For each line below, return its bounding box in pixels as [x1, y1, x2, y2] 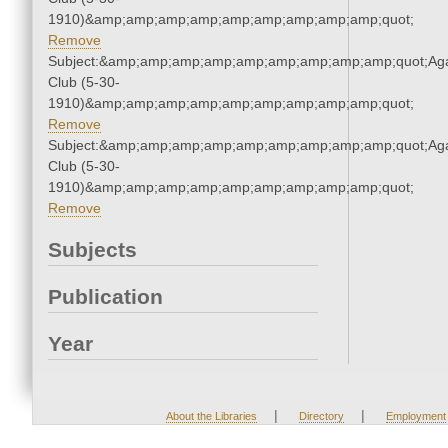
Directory [298, 410, 344, 423]
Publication [48, 285, 163, 309]
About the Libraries [165, 410, 257, 423]
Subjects [48, 238, 137, 262]
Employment [385, 410, 446, 423]
